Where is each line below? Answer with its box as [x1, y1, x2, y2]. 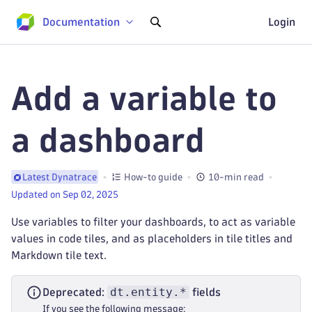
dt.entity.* [110, 286, 187, 299]
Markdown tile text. [11, 250, 107, 260]
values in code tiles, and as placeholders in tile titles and [11, 233, 292, 244]
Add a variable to [11, 83, 277, 114]
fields [189, 287, 221, 297]
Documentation [42, 16, 120, 27]
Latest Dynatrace [22, 173, 97, 182]
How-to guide [124, 172, 182, 182]
